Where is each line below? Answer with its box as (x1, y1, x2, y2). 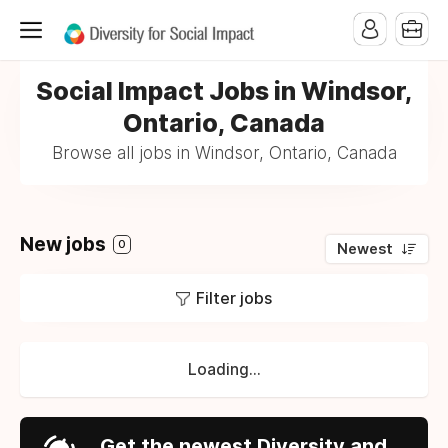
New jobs (20, 233, 110, 256)
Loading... (187, 360, 261, 379)
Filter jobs (196, 288, 272, 308)
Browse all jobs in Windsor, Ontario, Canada (51, 143, 397, 163)
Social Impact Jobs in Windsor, (35, 76, 413, 106)
